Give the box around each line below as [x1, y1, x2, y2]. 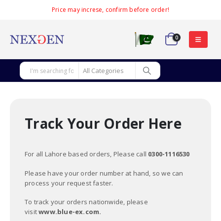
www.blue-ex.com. [38, 207, 102, 217]
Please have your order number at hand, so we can [25, 168, 184, 178]
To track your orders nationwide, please [25, 197, 148, 207]
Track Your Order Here [25, 114, 182, 133]
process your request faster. [25, 178, 113, 187]
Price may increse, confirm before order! [52, 5, 169, 14]
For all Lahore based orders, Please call [25, 149, 148, 158]
